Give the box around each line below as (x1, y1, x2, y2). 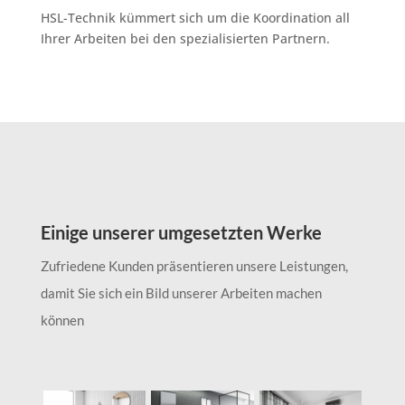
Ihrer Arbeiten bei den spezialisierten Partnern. (40, 29, 330, 47)
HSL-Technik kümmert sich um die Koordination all (40, 8, 350, 26)
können (40, 311, 84, 328)
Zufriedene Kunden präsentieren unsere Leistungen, (40, 257, 348, 274)
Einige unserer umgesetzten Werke (40, 221, 322, 243)
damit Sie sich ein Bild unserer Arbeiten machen (40, 284, 322, 301)
